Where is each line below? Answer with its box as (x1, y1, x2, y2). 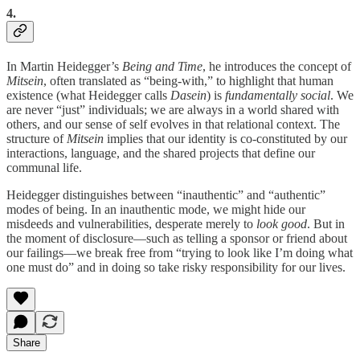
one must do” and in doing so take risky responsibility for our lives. (6, 260, 346, 275)
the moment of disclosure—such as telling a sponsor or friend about (6, 231, 347, 246)
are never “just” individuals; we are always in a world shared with (6, 103, 339, 117)
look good (256, 217, 307, 231)
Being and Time (122, 59, 202, 74)
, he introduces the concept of (202, 59, 351, 74)
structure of (6, 132, 67, 146)
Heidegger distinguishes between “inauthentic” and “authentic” (6, 188, 325, 202)
